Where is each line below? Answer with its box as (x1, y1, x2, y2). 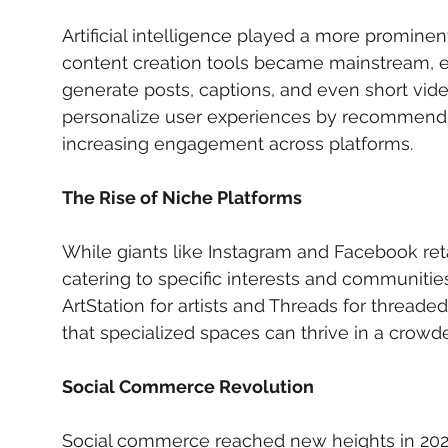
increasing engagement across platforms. (62, 133, 413, 154)
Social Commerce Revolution (62, 376, 314, 397)
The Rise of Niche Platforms (62, 187, 302, 208)
